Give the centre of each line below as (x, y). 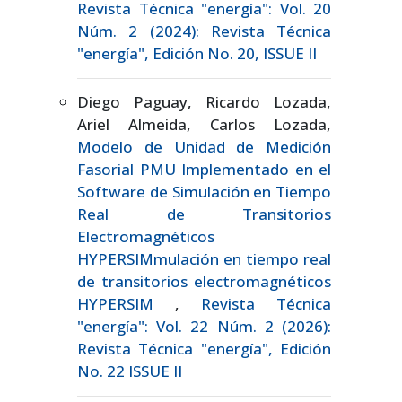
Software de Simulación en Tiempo (204, 191)
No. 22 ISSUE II (130, 371)
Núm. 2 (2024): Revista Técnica (204, 31)
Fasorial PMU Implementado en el (204, 169)
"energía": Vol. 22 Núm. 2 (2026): (204, 326)
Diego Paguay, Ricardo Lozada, (204, 101)
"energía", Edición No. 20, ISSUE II (197, 53)
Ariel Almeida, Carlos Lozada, (204, 124)
